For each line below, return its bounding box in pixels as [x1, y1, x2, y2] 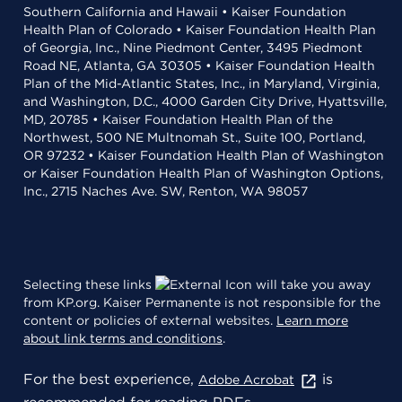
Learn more [276, 313, 348, 328]
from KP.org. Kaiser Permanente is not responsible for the [23, 295, 380, 310]
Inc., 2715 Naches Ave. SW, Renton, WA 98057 [23, 184, 308, 198]
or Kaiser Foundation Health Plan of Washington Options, [23, 166, 383, 180]
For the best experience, [23, 371, 198, 388]
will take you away [252, 277, 371, 292]
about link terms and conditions [23, 331, 223, 345]
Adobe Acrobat [198, 372, 294, 387]
